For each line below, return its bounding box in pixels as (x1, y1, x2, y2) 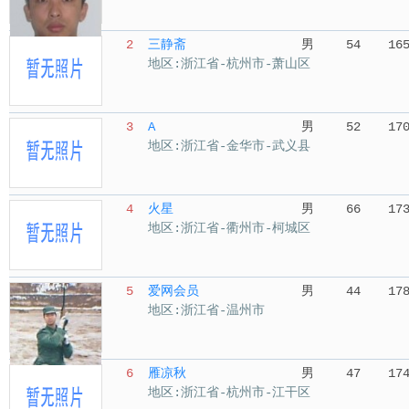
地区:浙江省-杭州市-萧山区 (148, 57, 310, 71)
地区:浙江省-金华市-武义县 (148, 139, 310, 153)
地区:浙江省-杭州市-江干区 (148, 385, 310, 400)
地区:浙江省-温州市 (148, 303, 265, 318)
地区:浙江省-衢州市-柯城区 (148, 221, 310, 236)
